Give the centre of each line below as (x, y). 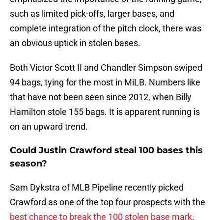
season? (28, 164)
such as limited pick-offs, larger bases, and (92, 14)
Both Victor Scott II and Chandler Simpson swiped (106, 68)
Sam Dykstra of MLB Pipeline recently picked (97, 188)
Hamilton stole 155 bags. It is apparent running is (105, 112)
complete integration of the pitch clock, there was (106, 28)
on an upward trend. (49, 127)
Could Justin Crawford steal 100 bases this (106, 151)
